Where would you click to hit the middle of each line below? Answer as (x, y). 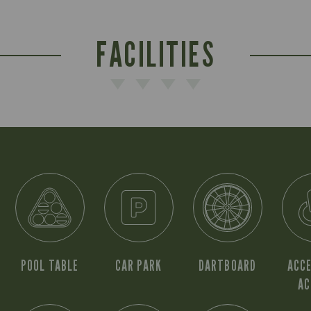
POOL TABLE (50, 266)
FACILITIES (155, 54)
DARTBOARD (227, 266)
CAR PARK (138, 266)
